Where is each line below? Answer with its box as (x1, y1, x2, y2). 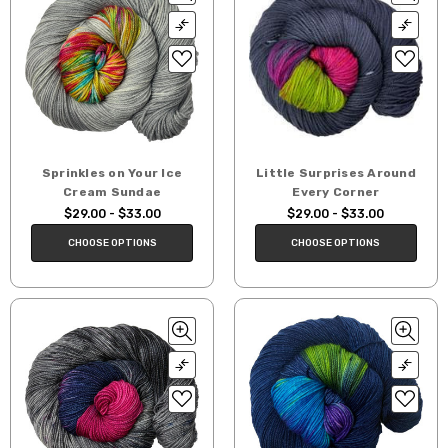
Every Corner (292, 185, 380, 200)
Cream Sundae (63, 185, 162, 200)
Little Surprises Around (256, 166, 416, 181)
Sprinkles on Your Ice (41, 166, 183, 181)
